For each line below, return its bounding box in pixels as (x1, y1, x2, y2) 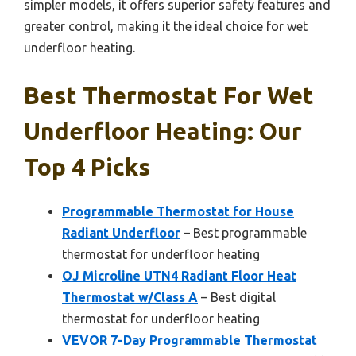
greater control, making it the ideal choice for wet (24, 19, 308, 33)
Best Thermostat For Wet (24, 82, 314, 109)
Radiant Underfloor (62, 226, 180, 240)
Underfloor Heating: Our (24, 118, 302, 145)
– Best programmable (180, 226, 307, 240)
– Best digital (198, 290, 276, 304)
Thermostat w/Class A (62, 290, 198, 304)
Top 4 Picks (24, 153, 150, 180)
